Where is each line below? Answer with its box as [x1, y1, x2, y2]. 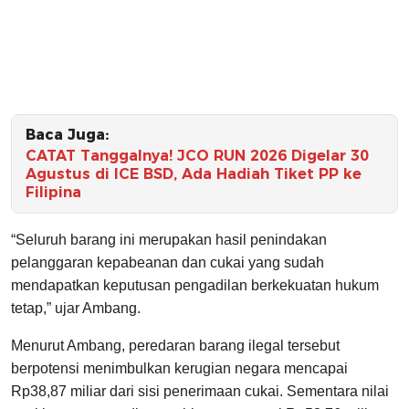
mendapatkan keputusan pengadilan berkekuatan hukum [11, 278, 379, 294]
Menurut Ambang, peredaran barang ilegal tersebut [11, 338, 340, 354]
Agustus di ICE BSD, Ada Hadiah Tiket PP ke [26, 165, 362, 184]
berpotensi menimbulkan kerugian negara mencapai [11, 361, 348, 377]
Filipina [26, 184, 81, 202]
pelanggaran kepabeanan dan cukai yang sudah [11, 255, 324, 271]
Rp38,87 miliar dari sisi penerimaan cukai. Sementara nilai [11, 383, 389, 400]
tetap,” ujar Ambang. [11, 300, 141, 317]
